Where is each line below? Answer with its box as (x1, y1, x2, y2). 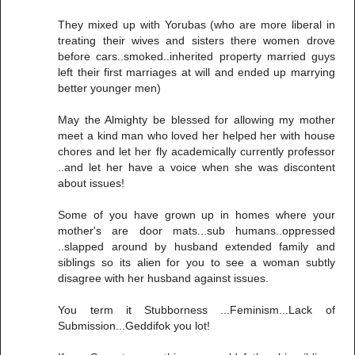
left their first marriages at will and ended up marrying (58, 66, 335, 79)
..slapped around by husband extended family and (58, 240, 335, 254)
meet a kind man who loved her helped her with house (58, 129, 335, 143)
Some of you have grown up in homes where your (58, 208, 335, 222)
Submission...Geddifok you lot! (58, 319, 211, 333)
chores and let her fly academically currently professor (58, 145, 335, 158)
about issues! (58, 177, 125, 190)
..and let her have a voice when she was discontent (58, 161, 335, 174)
